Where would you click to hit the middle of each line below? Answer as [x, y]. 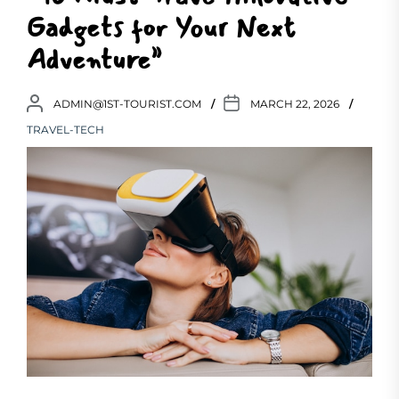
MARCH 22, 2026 [295, 103]
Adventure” [94, 60]
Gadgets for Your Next [161, 28]
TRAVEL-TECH [65, 130]
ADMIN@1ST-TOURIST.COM [127, 103]
